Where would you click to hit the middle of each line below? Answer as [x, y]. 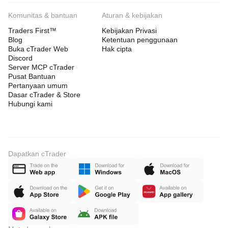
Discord [20, 58]
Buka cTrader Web [38, 49]
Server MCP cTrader [41, 67]
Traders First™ [32, 31]
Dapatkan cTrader [37, 154]
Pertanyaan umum [38, 85]
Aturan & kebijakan [132, 15]
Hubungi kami [30, 104]
